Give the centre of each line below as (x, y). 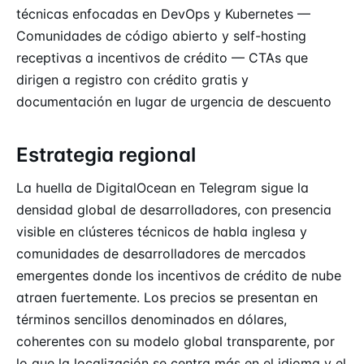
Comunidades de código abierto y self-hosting (161, 35)
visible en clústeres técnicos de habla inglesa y (162, 231)
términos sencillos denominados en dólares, (152, 319)
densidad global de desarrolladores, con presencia (174, 209)
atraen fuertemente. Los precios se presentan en (167, 297)
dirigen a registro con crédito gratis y (132, 79)
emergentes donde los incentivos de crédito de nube (179, 275)
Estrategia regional (106, 154)
